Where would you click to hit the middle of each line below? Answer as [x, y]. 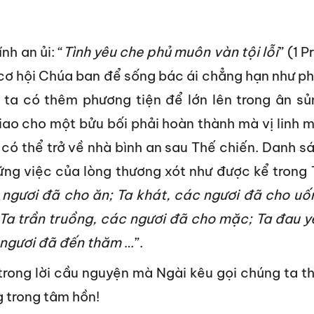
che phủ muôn [166, 52]
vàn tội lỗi [246, 52]
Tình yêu [91, 52]
